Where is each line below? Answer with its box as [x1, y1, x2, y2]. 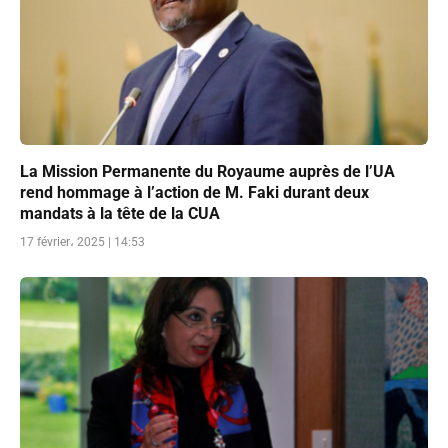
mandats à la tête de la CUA [20, 204, 220, 224]
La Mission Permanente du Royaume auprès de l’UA [20, 162, 395, 182]
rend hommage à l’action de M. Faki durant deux [20, 183, 369, 203]
